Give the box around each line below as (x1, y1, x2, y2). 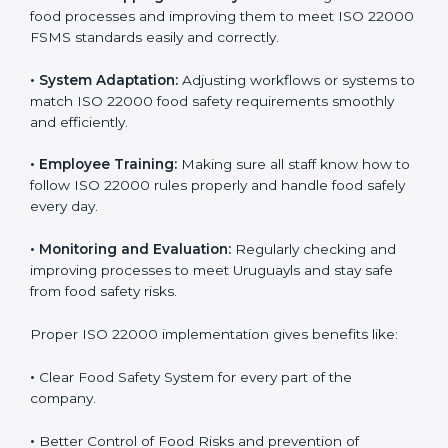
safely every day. (30, 335, 140, 352)
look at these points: (30, 80, 168, 97)
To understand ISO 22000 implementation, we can (30, 59, 376, 76)
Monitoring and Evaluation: (39, 378, 231, 395)
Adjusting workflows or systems (178, 208, 397, 225)
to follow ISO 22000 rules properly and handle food (30, 314, 381, 331)
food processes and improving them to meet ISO (30, 144, 364, 161)
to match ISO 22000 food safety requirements (30, 229, 346, 246)
